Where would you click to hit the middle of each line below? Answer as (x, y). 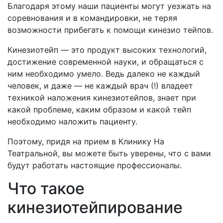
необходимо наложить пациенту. (72, 121)
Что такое (46, 188)
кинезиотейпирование (95, 207)
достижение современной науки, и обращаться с (106, 62)
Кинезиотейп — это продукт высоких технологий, (107, 50)
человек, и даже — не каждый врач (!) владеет (100, 86)
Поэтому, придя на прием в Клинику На (86, 141)
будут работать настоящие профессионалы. (95, 165)
